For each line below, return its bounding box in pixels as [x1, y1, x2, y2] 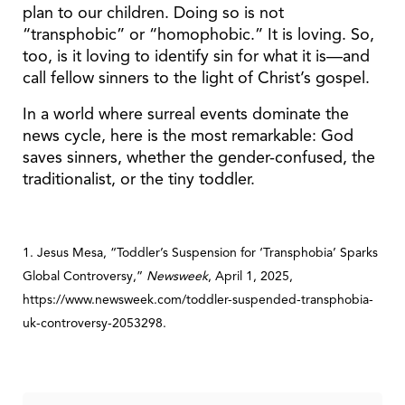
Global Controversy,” [23, 268, 146, 284]
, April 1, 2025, [208, 268, 293, 284]
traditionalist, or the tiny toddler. [23, 168, 255, 189]
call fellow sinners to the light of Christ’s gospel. [23, 67, 370, 88]
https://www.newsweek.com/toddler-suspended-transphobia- [23, 291, 373, 307]
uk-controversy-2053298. [23, 315, 166, 331]
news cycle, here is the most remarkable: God [23, 125, 353, 146]
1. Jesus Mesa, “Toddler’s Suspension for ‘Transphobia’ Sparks [23, 244, 378, 260]
